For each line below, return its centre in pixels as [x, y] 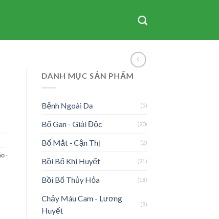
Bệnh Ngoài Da [67, 105]
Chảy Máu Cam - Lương [82, 198]
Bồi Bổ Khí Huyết [71, 161]
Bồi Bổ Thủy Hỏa [70, 179]
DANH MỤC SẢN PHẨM [88, 76]
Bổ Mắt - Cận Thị [71, 142]
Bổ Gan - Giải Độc [72, 124]
